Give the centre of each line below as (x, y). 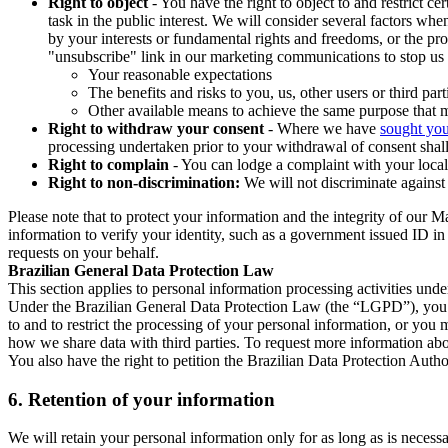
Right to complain (108, 164)
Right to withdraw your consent (156, 128)
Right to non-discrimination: (144, 182)
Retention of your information (151, 399)
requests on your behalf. (83, 252)
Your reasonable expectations (180, 74)
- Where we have (322, 128)
